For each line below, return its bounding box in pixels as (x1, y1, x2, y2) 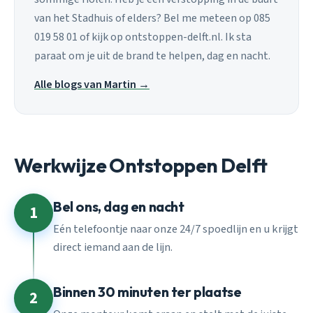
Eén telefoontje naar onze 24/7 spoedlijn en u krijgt (53, 220, 298, 238)
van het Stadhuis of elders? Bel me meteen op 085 (34, 10, 270, 26)
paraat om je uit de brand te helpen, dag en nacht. (34, 48, 270, 64)
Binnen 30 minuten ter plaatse (53, 282, 242, 300)
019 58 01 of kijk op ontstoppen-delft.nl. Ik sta (34, 29, 252, 45)
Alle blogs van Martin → (34, 77, 150, 92)
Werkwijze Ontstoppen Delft (14, 153, 268, 177)
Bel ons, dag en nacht (53, 197, 184, 215)
